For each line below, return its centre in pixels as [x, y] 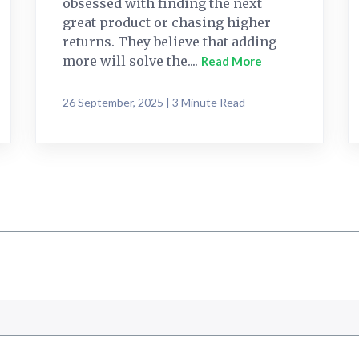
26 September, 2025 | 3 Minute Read [154, 102]
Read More [232, 61]
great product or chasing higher [167, 22]
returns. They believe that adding [169, 41]
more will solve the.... [132, 61]
